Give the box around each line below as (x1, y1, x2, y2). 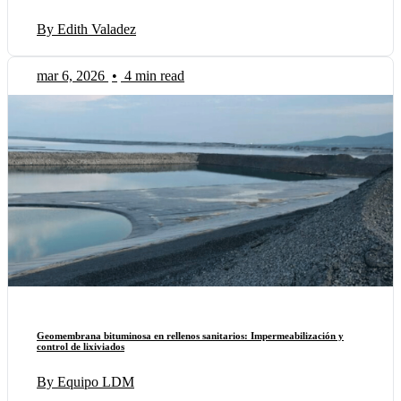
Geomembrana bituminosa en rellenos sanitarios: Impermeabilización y (37, 330, 344, 342)
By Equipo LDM (37, 374, 134, 390)
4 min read (124, 68, 184, 84)
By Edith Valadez (37, 21, 136, 38)
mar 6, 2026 (37, 68, 105, 84)
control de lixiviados (37, 341, 124, 353)
